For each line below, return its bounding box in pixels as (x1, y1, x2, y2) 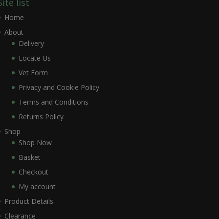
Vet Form (18, 68, 48, 78)
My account (18, 182, 56, 192)
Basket (18, 153, 41, 162)
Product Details (4, 197, 53, 206)
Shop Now (18, 138, 52, 148)
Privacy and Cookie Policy (18, 83, 99, 92)
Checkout (18, 167, 48, 177)
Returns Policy (18, 112, 64, 122)
